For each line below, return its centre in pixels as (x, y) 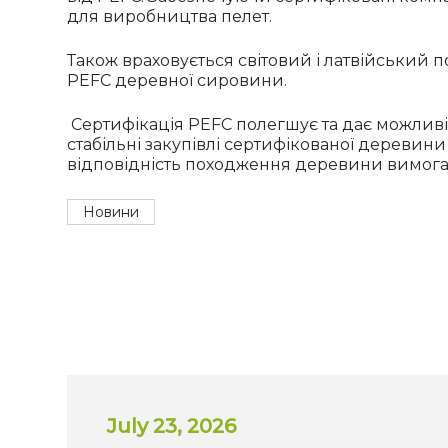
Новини (111, 212)
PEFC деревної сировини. (177, 80)
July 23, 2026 (172, 426)
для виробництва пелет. (170, 16)
